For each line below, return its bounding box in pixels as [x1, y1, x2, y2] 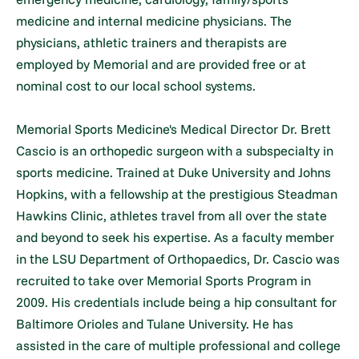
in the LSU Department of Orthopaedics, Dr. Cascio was [16, 250, 341, 267]
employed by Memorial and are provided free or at [16, 55, 307, 72]
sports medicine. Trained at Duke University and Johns [16, 163, 332, 180]
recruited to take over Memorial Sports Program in [16, 272, 312, 288]
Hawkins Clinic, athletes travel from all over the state [16, 207, 328, 224]
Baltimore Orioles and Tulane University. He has [16, 315, 294, 332]
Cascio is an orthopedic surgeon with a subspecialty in [16, 142, 334, 159]
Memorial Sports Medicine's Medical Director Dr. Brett [16, 120, 332, 137]
